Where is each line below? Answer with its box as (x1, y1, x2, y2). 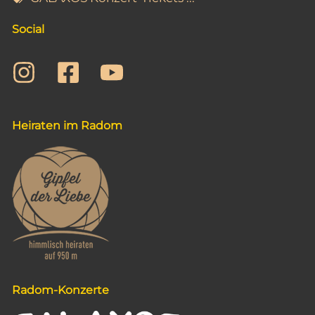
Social (12, 22, 44, 36)
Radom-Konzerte (12, 283, 109, 297)
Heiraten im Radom (12, 118, 122, 132)
